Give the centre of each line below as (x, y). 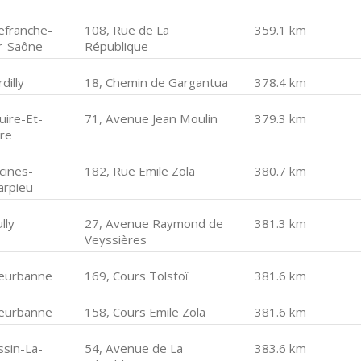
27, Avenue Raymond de (154, 223)
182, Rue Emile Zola (140, 171)
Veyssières (116, 239)
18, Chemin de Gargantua (157, 82)
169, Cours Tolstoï (137, 276)
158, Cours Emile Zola (145, 312)
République (117, 46)
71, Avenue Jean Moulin (151, 118)
